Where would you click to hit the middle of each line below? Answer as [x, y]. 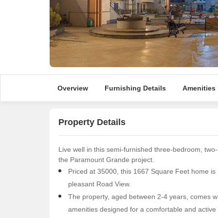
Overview [73, 88]
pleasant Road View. [100, 184]
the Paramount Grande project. [106, 160]
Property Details [92, 122]
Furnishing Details [135, 88]
